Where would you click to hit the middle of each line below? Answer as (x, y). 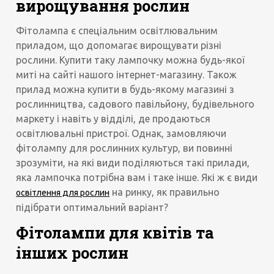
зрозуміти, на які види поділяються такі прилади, (133, 163)
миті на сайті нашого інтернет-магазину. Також (127, 75)
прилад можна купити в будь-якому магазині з (125, 90)
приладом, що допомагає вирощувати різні (119, 46)
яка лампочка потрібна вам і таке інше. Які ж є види (137, 178)
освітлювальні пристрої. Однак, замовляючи (121, 134)
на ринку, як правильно (165, 192)
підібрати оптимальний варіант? (92, 208)
